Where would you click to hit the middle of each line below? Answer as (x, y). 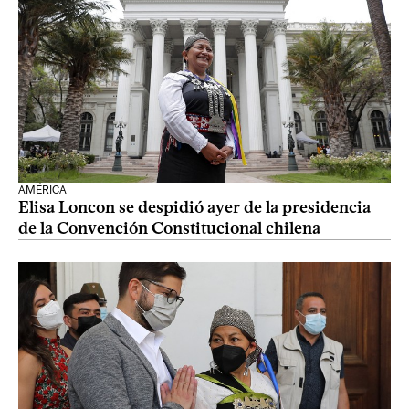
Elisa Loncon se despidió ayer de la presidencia (194, 207)
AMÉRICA (42, 190)
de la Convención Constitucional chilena (169, 228)
